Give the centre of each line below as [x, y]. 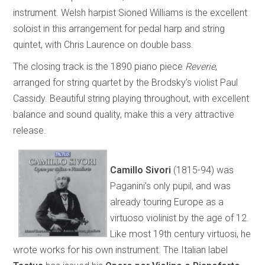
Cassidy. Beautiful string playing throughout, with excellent [131, 99]
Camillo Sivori [141, 170]
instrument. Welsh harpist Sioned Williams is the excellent [130, 13]
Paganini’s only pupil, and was [171, 186]
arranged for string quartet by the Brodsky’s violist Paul [126, 83]
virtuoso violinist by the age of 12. [180, 218]
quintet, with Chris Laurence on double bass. [104, 45]
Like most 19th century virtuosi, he [181, 234]
